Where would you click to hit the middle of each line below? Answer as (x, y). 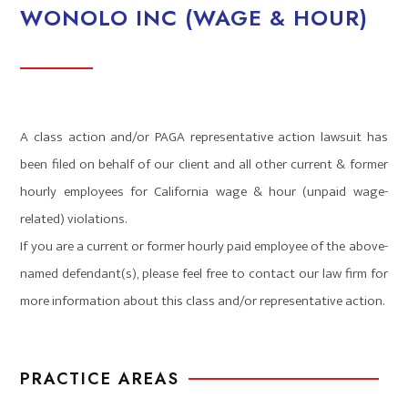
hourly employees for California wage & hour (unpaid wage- (204, 191)
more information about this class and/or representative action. (203, 301)
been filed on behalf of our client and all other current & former (204, 164)
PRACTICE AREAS (100, 378)
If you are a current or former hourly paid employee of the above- (204, 246)
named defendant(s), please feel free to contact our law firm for (204, 273)
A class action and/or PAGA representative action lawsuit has (204, 137)
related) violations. (74, 219)
